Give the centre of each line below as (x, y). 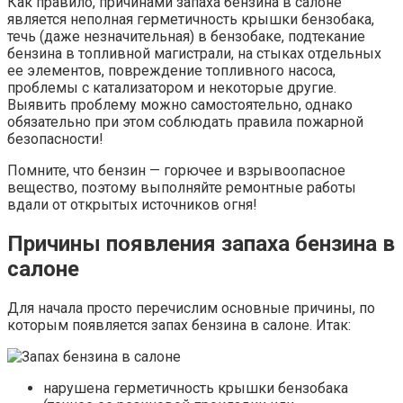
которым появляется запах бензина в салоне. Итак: (179, 325)
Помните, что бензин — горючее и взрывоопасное (176, 170)
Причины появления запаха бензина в (201, 243)
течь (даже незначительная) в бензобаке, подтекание (186, 36)
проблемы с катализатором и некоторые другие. (172, 87)
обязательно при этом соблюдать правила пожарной (185, 121)
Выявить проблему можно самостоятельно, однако (180, 104)
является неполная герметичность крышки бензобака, (191, 19)
